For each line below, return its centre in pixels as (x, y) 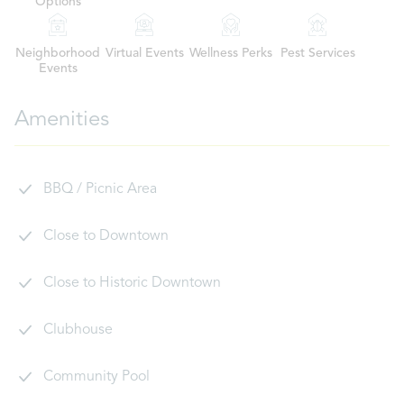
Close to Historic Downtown (132, 283)
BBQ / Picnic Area (100, 189)
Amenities (62, 120)
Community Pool (96, 377)
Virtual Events (144, 53)
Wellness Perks (231, 53)
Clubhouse (78, 330)
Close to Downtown (106, 236)
